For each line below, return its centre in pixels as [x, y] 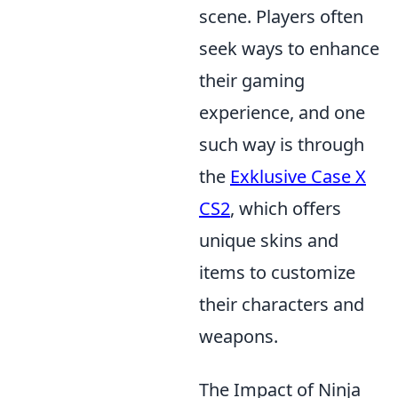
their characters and [282, 305]
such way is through [282, 145]
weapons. [239, 337]
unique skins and [269, 241]
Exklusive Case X [298, 177]
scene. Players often [281, 17]
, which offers [286, 209]
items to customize [277, 273]
